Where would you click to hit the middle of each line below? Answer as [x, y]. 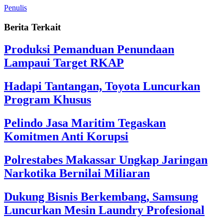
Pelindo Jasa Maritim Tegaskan [85, 123]
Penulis [15, 8]
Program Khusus [48, 99]
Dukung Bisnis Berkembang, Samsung [101, 196]
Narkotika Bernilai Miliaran [77, 173]
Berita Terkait [32, 27]
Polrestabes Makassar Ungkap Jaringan [106, 160]
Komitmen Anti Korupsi [66, 136]
